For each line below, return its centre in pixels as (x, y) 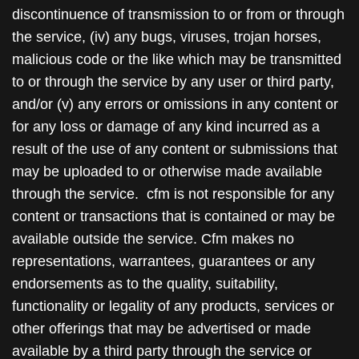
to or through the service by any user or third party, (173, 82)
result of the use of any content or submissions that (175, 149)
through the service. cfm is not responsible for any (173, 194)
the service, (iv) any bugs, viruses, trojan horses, (167, 37)
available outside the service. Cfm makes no (153, 239)
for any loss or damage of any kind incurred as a (166, 127)
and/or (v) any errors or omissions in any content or (175, 104)
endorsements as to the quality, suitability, (145, 284)
